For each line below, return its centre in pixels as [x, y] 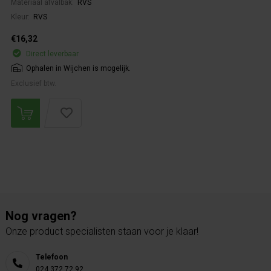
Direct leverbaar [52, 54]
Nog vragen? [41, 216]
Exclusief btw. [34, 83]
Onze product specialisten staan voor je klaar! [102, 231]
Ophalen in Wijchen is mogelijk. [78, 68]
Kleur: [21, 17]
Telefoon [52, 257]
